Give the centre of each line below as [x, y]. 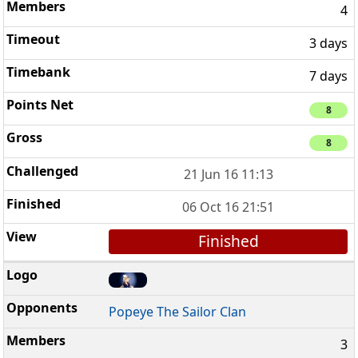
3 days [328, 44]
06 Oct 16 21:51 [229, 207]
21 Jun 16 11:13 [228, 175]
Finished [228, 241]
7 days [328, 76]
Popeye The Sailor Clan [178, 312]
